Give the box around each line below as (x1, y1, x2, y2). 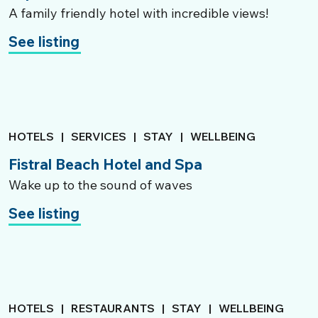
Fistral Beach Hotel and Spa (9, 155, 202, 173)
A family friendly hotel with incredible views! (9, 5, 268, 21)
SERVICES (71, 129, 126, 143)
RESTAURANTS (71, 301, 155, 315)
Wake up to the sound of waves (9, 177, 192, 193)
